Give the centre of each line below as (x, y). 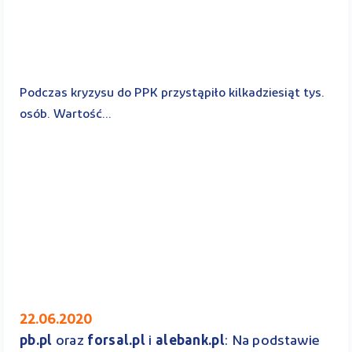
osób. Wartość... (66, 114)
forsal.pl (117, 341)
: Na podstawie (272, 341)
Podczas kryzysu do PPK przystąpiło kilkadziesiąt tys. (172, 93)
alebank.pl (190, 341)
